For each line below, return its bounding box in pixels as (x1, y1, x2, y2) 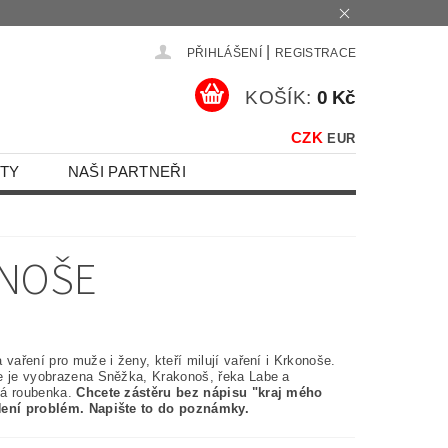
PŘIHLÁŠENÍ (186, 46, 262, 61)
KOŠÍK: (245, 87, 312, 109)
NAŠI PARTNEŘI (67, 162, 186, 180)
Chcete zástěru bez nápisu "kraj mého (76, 384, 323, 400)
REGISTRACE (274, 46, 357, 61)
